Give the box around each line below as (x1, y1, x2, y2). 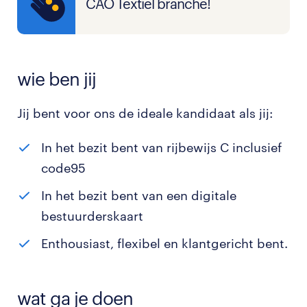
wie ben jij (17, 68, 96, 89)
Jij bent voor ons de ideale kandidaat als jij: (17, 106, 273, 121)
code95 (41, 160, 86, 175)
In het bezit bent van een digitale (41, 188, 236, 203)
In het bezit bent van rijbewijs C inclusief (41, 140, 282, 155)
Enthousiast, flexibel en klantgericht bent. (41, 236, 288, 251)
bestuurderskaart (41, 208, 143, 223)
